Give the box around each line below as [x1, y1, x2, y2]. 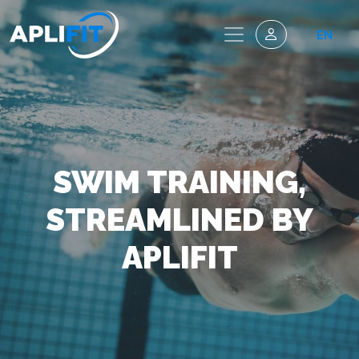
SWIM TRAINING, [53, 163, 306, 200]
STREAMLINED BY [46, 200, 313, 238]
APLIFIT [121, 238, 238, 276]
